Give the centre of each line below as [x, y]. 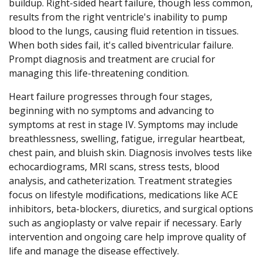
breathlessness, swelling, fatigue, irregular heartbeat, [127, 138]
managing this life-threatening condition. [99, 73]
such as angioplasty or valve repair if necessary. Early [125, 223]
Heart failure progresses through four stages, [111, 96]
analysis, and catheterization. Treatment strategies [120, 180]
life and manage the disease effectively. [94, 251]
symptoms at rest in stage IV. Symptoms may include [123, 124]
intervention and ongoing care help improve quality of [127, 237]
